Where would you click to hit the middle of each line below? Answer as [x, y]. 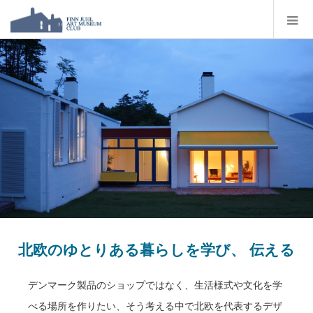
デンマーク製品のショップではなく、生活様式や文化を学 [155, 285]
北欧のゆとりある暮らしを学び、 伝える [156, 250]
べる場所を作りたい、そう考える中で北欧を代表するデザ [155, 306]
